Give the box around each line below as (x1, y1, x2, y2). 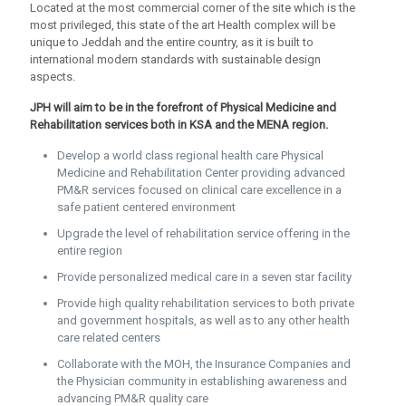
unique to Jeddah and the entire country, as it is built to (30, 35, 314, 49)
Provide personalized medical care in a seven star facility (57, 270, 352, 284)
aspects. (30, 70, 75, 83)
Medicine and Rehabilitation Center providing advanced (57, 166, 345, 179)
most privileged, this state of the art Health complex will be (30, 18, 335, 32)
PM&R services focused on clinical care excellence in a (57, 183, 342, 197)
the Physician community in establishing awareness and (57, 374, 347, 388)
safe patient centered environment (57, 200, 236, 214)
